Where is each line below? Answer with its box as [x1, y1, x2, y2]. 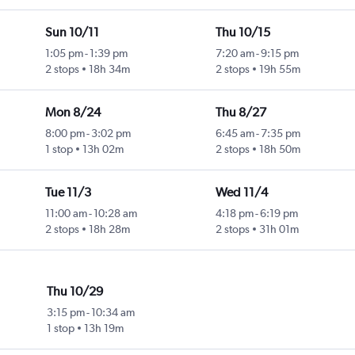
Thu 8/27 [215, 105, 266, 120]
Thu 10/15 [215, 25, 270, 40]
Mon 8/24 [44, 105, 101, 120]
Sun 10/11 [44, 25, 99, 40]
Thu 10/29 [47, 284, 104, 300]
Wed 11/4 [215, 185, 268, 200]
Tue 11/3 [44, 185, 91, 200]
